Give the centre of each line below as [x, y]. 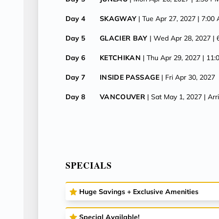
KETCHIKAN [120, 58]
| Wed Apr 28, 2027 [180, 38]
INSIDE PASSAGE [130, 77]
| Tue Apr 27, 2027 [167, 19]
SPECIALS [89, 165]
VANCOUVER [123, 97]
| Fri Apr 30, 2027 [188, 77]
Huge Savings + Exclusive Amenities [139, 192]
